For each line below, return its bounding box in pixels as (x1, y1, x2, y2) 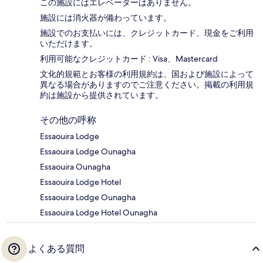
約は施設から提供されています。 (40, 90, 163, 101)
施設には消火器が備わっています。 (40, 12, 171, 23)
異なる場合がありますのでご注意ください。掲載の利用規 (40, 79, 254, 90)
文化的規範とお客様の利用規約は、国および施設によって (40, 69, 254, 80)
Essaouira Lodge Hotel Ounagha (40, 207, 157, 218)
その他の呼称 (40, 114, 96, 126)
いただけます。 (40, 38, 97, 49)
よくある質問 (28, 243, 85, 255)
